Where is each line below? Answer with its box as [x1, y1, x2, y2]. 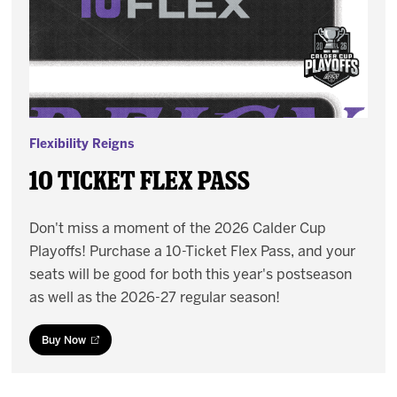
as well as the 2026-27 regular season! [29, 291, 281, 305]
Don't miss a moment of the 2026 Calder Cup [29, 222, 327, 236]
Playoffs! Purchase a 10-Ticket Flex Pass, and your [29, 245, 356, 259]
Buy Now [42, 335, 87, 346]
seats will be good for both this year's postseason [29, 268, 353, 282]
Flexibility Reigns [29, 138, 135, 151]
